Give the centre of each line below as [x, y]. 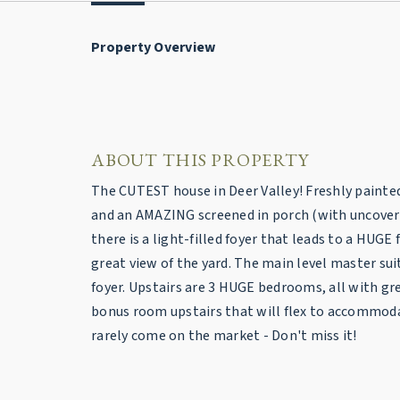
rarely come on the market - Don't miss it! [224, 335]
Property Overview [154, 47]
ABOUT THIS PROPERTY [200, 159]
